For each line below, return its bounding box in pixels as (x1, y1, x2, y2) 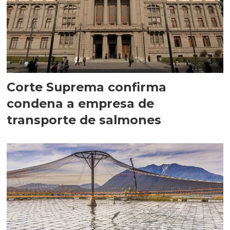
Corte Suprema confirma (7, 80, 167, 95)
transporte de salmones (7, 112, 162, 128)
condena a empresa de (7, 96, 155, 111)
